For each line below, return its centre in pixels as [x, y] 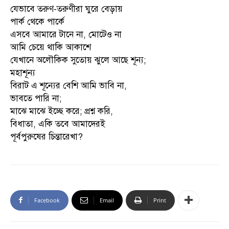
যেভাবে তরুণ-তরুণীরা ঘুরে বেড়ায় [66, 9]
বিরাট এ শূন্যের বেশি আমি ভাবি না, [68, 85]
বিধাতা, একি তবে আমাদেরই [58, 124]
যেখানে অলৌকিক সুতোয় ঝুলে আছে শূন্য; [78, 60]
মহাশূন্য [23, 73]
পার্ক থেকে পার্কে [37, 21]
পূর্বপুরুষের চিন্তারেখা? [47, 136]
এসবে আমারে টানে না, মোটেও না [66, 34]
